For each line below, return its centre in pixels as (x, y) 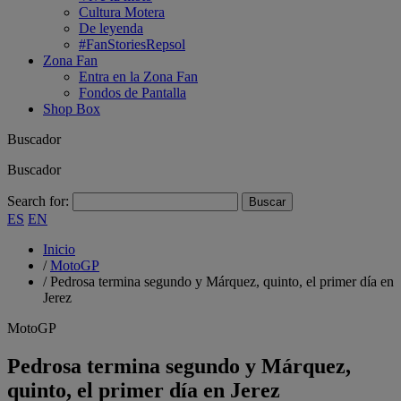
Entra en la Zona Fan (138, 77)
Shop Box (72, 109)
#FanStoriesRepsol (132, 44)
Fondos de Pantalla (132, 93)
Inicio (59, 249)
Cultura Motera (122, 12)
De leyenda (111, 28)
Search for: (38, 201)
